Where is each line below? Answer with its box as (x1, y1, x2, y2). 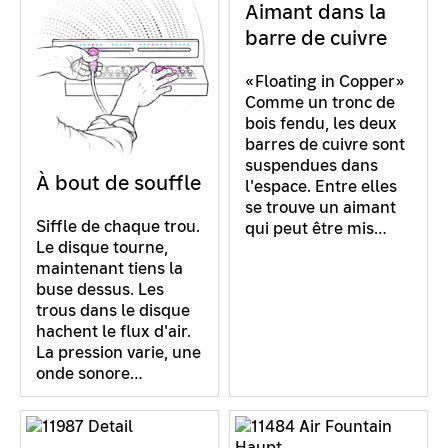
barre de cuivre (245, 24, 387, 51)
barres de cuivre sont (245, 133, 405, 155)
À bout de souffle (36, 169, 201, 196)
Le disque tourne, (36, 236, 168, 258)
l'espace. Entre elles (245, 175, 397, 197)
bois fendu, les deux (245, 112, 397, 134)
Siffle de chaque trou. (36, 215, 200, 237)
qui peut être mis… (245, 217, 387, 239)
